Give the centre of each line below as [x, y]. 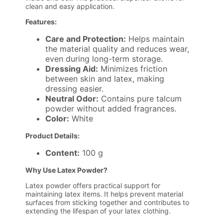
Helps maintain [155, 39]
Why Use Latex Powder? [67, 170]
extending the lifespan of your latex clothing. [98, 211]
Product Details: [53, 136]
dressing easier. [75, 89]
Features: [41, 22]
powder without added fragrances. [111, 109]
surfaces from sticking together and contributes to [108, 203]
